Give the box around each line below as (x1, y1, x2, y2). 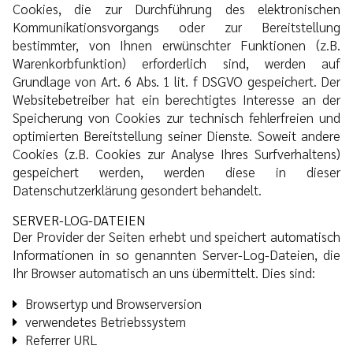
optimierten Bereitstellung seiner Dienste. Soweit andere (13, 126, 340, 144)
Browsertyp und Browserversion (25, 294, 202, 312)
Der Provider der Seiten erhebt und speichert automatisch (13, 227, 340, 245)
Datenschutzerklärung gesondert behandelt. (13, 180, 262, 199)
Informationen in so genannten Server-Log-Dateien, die (13, 245, 340, 263)
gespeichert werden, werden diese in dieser (13, 162, 340, 180)
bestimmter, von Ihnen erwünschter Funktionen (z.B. (13, 35, 340, 54)
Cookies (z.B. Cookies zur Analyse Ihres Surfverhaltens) (13, 144, 340, 162)
